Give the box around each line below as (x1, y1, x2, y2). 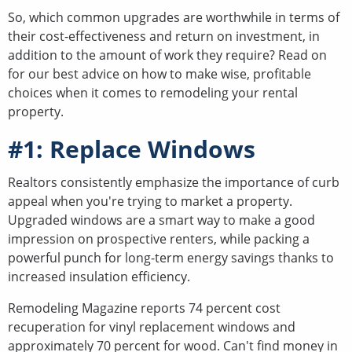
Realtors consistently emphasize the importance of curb (8, 173, 339, 191)
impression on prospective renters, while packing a (8, 229, 310, 247)
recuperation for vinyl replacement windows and (8, 317, 295, 335)
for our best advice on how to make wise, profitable (8, 64, 311, 82)
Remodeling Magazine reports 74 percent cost (8, 299, 280, 317)
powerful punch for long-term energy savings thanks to (8, 248, 334, 266)
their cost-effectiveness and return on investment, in (8, 27, 320, 45)
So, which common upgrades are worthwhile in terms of (8, 8, 339, 26)
